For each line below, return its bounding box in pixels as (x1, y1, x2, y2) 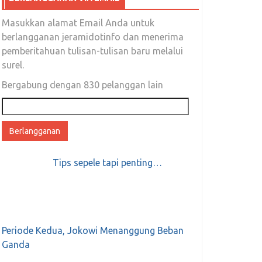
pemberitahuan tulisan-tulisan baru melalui (1, 46, 183, 57)
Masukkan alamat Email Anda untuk (1, 18, 154, 29)
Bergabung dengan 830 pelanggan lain (1, 80, 163, 91)
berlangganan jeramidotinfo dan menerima (1, 32, 184, 43)
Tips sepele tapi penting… (52, 157, 162, 168)
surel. (1, 60, 24, 71)
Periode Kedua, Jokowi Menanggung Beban (1, 225, 184, 236)
